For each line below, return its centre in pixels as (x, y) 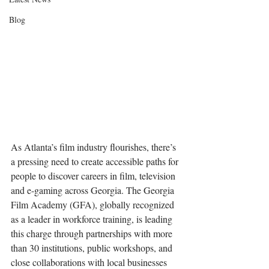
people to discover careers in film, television (94, 176)
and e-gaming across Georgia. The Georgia (94, 190)
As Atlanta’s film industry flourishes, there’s (95, 147)
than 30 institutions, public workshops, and (93, 248)
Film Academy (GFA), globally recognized (94, 205)
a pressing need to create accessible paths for (96, 162)
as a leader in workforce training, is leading (93, 219)
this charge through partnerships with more (93, 234)
